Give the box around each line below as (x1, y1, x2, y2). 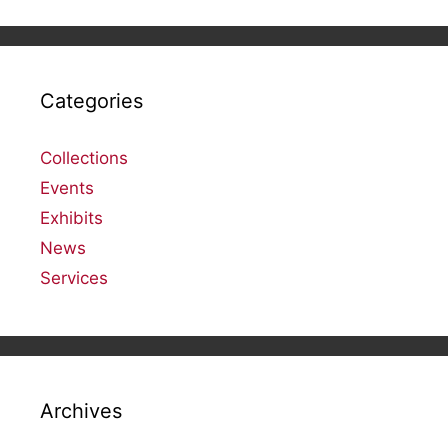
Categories (40, 89, 143, 114)
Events (40, 178, 94, 199)
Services (40, 268, 108, 289)
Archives (40, 399, 122, 424)
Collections (40, 148, 128, 169)
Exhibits (40, 208, 103, 229)
